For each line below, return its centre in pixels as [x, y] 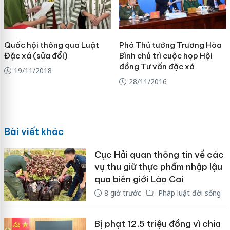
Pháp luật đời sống [188, 193]
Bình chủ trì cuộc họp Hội [166, 55]
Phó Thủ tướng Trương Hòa [170, 45]
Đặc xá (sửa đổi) [35, 55]
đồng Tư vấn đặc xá [157, 66]
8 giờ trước [122, 193]
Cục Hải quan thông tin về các [159, 155]
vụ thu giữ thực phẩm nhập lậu [158, 167]
